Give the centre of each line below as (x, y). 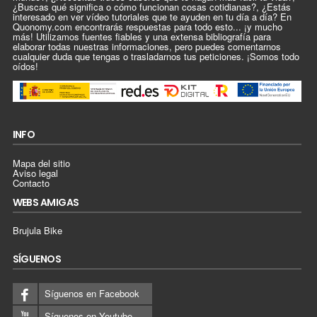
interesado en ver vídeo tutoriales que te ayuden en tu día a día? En (152, 17)
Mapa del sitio (41, 163)
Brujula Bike (37, 231)
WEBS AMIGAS (46, 202)
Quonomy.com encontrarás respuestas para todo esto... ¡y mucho (147, 27)
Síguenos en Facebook (92, 293)
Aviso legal (35, 173)
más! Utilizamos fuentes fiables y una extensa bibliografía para (142, 37)
